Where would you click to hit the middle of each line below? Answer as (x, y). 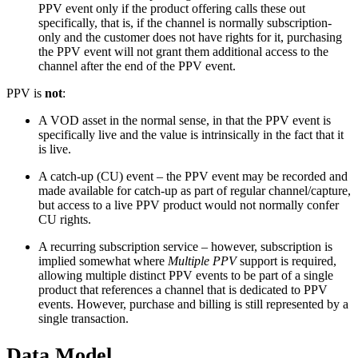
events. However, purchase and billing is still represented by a (193, 304)
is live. (55, 149)
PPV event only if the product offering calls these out (172, 8)
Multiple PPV (202, 261)
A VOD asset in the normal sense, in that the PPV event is (185, 120)
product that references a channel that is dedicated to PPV (183, 290)
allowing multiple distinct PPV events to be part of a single (186, 275)
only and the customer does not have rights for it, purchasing (190, 37)
